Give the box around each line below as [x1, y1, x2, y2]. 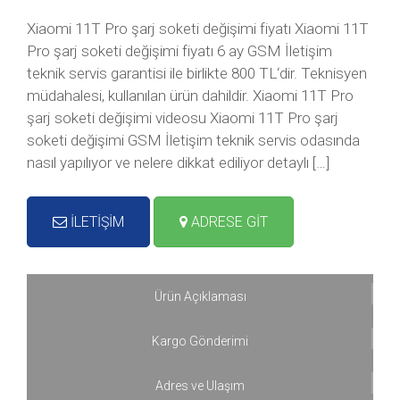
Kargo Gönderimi [152, 334, 248, 348]
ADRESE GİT [187, 213, 268, 230]
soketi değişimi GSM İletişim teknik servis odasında [27, 131, 360, 149]
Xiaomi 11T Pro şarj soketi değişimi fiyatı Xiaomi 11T [27, 20, 369, 37]
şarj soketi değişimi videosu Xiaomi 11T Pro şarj [27, 109, 338, 127]
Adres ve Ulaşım [155, 379, 245, 393]
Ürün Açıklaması [154, 289, 246, 304]
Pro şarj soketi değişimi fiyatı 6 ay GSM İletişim [27, 42, 332, 60]
